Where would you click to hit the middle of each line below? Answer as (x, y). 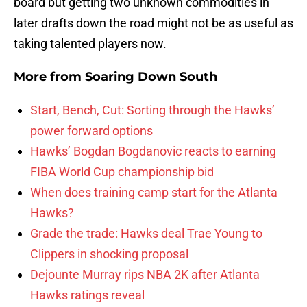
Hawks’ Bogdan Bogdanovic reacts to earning (153, 151)
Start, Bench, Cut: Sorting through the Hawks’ (152, 110)
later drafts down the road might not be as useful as (153, 23)
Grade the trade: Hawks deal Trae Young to (146, 234)
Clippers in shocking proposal (109, 254)
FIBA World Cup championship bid (122, 172)
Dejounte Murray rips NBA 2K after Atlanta (145, 275)
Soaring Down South (151, 77)
